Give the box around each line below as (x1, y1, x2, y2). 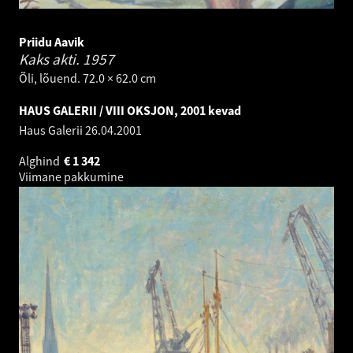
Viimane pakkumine (19, 169, 126, 185)
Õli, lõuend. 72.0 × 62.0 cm (19, 70, 156, 87)
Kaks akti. (19, 50, 83, 69)
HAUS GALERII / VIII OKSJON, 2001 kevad (19, 102, 241, 119)
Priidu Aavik (19, 34, 84, 50)
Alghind (19, 153, 62, 169)
